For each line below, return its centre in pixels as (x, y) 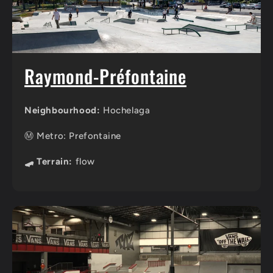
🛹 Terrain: (48, 162)
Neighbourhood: (62, 111)
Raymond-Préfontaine (105, 76)
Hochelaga (125, 111)
